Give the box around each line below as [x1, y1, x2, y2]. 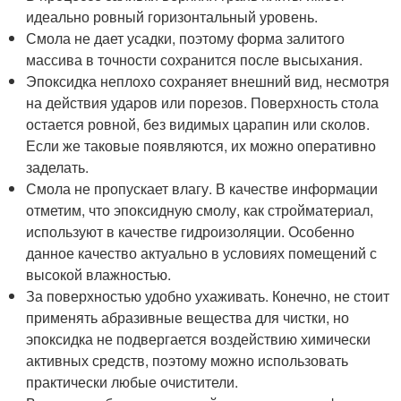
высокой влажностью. [26, 264, 172, 286]
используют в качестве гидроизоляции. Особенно [26, 221, 355, 243]
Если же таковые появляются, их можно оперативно [26, 135, 377, 157]
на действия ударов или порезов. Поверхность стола [26, 92, 380, 114]
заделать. [26, 157, 90, 178]
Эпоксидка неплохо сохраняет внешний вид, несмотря [26, 71, 390, 92]
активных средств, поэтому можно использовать [26, 350, 349, 371]
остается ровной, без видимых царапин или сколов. [26, 114, 371, 135]
